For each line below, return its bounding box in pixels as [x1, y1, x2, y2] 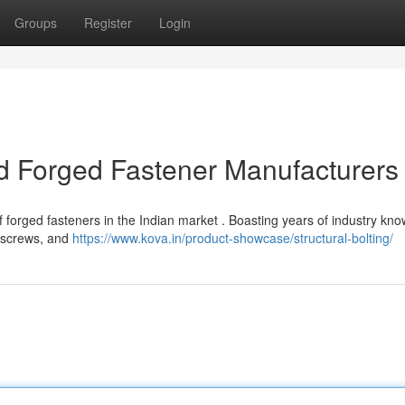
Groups [14, 14, 57, 32]
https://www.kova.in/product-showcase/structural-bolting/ [72, 229, 393, 247]
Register [84, 14, 132, 32]
